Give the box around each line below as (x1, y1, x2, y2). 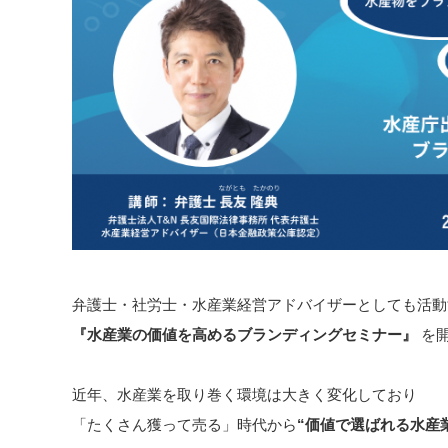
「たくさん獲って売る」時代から (72, 415, 297, 433)
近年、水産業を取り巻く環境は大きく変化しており (72, 385, 417, 403)
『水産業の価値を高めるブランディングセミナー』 (72, 325, 417, 343)
